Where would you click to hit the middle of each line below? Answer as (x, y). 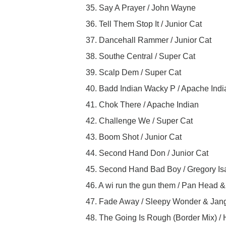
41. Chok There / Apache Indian (142, 105)
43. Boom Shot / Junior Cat (134, 137)
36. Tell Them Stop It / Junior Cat (144, 24)
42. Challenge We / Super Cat (139, 121)
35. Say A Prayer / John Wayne (141, 8)
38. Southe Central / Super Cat (140, 56)
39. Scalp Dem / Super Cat (133, 73)
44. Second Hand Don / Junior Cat (147, 153)
